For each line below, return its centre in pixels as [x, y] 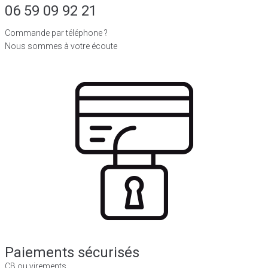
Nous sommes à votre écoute [61, 46]
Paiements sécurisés [72, 252]
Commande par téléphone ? [56, 33]
